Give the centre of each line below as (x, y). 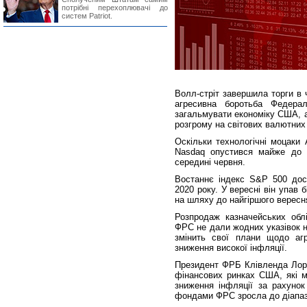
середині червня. (210, 162)
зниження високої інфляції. (231, 248)
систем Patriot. (87, 16)
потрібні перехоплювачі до (115, 8)
